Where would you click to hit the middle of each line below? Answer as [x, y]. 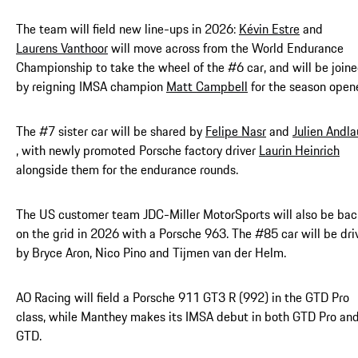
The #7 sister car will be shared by [111, 131]
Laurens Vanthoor [62, 48]
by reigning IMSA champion [91, 86]
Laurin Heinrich [299, 150]
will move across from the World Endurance [226, 48]
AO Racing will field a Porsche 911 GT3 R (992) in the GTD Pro [183, 297]
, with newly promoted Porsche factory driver [137, 150]
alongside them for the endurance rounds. [127, 169]
